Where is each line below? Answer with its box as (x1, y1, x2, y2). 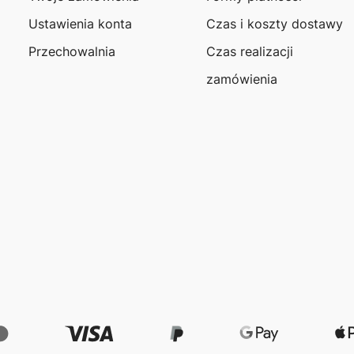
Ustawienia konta (28, 15, 132, 32)
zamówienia (206, 70, 278, 87)
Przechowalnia (28, 43, 115, 59)
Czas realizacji (206, 43, 294, 59)
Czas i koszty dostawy (206, 15, 344, 32)
